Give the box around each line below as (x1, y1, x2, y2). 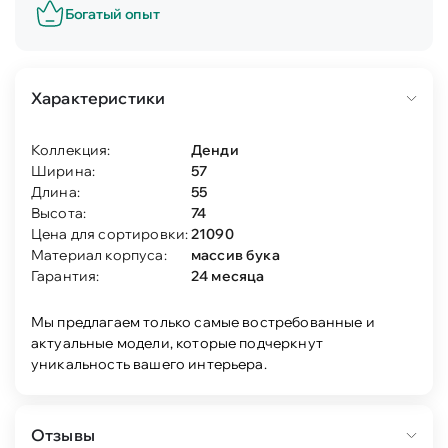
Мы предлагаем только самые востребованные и (31, 313, 375, 331)
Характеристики (31, 88, 166, 108)
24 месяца (191, 267, 265, 285)
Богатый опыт (65, 4, 160, 23)
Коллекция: (31, 141, 111, 159)
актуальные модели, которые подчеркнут (31, 334, 323, 352)
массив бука (191, 246, 280, 264)
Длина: (31, 183, 80, 201)
